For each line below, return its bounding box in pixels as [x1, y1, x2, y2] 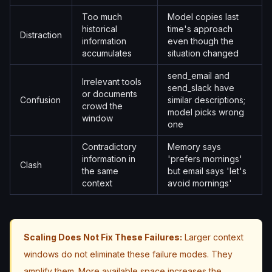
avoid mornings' [168, 178, 232, 188]
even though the [168, 36, 234, 46]
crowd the [82, 101, 123, 111]
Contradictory [82, 141, 137, 152]
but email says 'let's [168, 166, 246, 176]
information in [82, 154, 135, 164]
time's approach [168, 24, 233, 34]
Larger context [182, 232, 243, 242]
